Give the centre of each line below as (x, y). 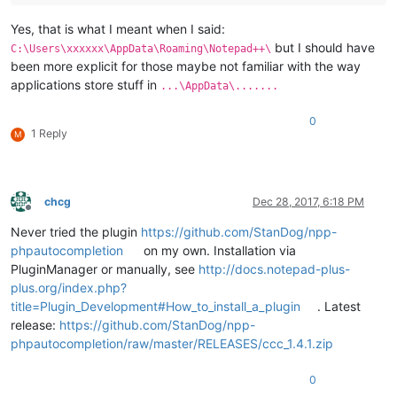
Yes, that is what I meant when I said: (118, 28)
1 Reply (49, 133)
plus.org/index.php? (69, 287)
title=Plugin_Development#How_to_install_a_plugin (156, 306)
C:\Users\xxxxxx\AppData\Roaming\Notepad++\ (141, 48)
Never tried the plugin (76, 231)
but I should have (323, 47)
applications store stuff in (86, 84)
